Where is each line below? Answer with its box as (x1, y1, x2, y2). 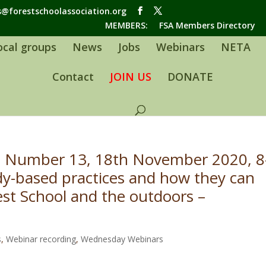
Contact (52, 69, 94, 84)
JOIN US (109, 69, 151, 84)
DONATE (167, 69, 213, 84)
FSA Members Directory (159, 20, 255, 31)
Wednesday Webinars (81, 233, 164, 245)
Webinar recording (6, 233, 77, 245)
